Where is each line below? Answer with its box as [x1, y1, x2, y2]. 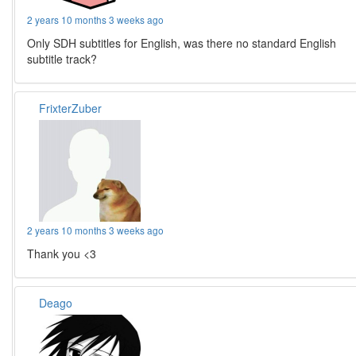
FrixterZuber [39, 100, 103, 117]
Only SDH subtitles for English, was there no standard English [27, 35, 337, 52]
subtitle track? [27, 51, 98, 68]
